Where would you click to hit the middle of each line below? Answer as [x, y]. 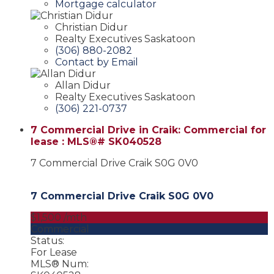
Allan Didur [83, 85]
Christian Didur [91, 27]
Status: [47, 240]
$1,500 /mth [59, 217]
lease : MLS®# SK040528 [96, 141]
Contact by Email [97, 62]
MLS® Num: [60, 264]
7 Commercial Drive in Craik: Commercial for [148, 130]
